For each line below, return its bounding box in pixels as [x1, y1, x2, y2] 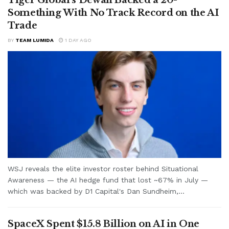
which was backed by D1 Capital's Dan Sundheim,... [8, 187, 185, 195]
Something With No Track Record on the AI [8, 7, 219, 18]
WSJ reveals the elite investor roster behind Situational [8, 164, 198, 173]
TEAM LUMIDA [15, 37, 54, 43]
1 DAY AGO [63, 37, 91, 43]
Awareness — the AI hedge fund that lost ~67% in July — [8, 175, 208, 184]
